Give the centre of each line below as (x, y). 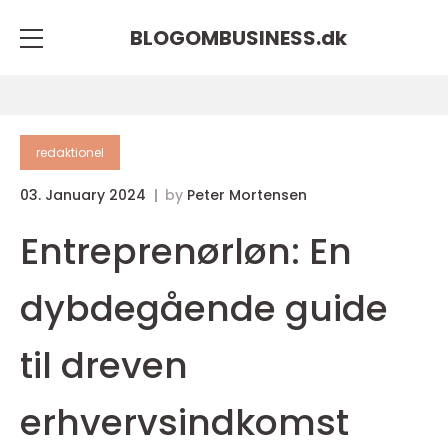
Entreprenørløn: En (186, 251)
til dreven (104, 365)
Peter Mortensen (247, 195)
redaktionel (70, 152)
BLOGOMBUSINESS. (225, 37)
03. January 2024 (85, 195)
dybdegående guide (204, 308)
